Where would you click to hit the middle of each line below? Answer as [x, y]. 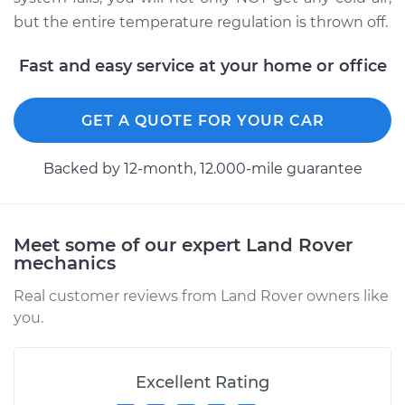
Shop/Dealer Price [112, 10]
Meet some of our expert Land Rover [183, 245]
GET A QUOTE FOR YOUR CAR [202, 121]
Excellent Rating [202, 382]
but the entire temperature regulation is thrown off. [201, 22]
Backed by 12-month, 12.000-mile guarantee [202, 169]
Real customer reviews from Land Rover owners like [201, 296]
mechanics [65, 263]
